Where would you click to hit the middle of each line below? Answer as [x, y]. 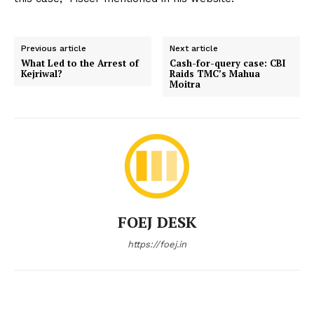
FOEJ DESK [157, 221]
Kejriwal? [42, 73]
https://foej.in [157, 244]
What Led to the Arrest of [80, 63]
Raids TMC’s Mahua [215, 73]
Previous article [54, 48]
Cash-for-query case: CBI [228, 63]
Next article [194, 48]
